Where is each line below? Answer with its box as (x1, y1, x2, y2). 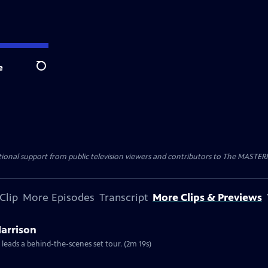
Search (36, 66, 65, 78)
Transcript (99, 191, 148, 204)
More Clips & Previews (153, 191, 262, 204)
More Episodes (23, 191, 95, 204)
